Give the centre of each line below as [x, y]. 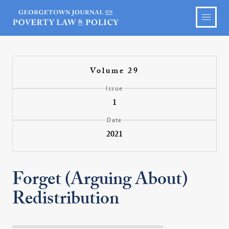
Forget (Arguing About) [100, 181]
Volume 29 [114, 72]
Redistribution [66, 201]
